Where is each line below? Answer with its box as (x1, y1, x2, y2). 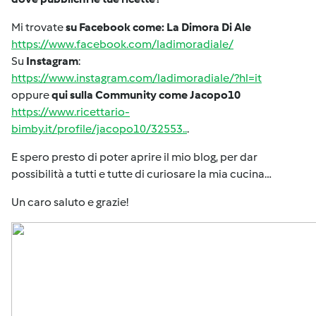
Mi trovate (11, 20, 66, 34)
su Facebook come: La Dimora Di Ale (66, 20, 251, 34)
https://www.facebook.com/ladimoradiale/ (11, 37, 233, 51)
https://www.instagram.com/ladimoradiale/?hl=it (11, 71, 262, 85)
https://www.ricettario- (11, 105, 130, 119)
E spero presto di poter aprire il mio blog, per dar (11, 150, 257, 164)
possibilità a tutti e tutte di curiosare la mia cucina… (11, 167, 272, 181)
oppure (11, 88, 51, 102)
